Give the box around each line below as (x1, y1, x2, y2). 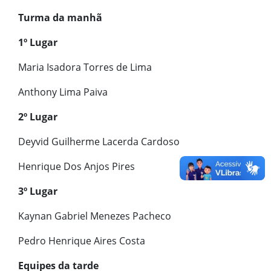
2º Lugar (18, 109, 57, 123)
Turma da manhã (18, 10, 102, 24)
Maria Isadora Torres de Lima (18, 60, 152, 74)
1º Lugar (18, 35, 57, 49)
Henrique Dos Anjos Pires (18, 159, 135, 173)
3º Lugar (18, 184, 57, 198)
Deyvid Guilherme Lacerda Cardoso (18, 134, 180, 148)
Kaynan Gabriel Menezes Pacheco (18, 209, 171, 223)
